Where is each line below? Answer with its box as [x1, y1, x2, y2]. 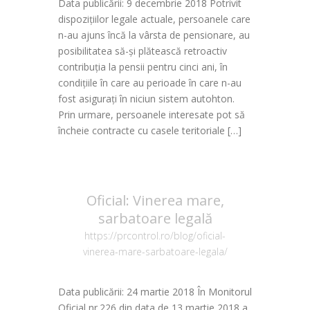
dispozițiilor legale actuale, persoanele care [58, 12, 250, 26]
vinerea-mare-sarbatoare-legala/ [82, 245, 228, 258]
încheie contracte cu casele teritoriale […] [58, 124, 241, 137]
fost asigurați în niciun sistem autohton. [58, 92, 235, 105]
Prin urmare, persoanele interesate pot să [58, 108, 245, 121]
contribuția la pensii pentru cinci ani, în [58, 60, 228, 73]
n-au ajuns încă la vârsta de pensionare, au [58, 28, 250, 42]
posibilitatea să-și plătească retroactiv [58, 44, 227, 57]
